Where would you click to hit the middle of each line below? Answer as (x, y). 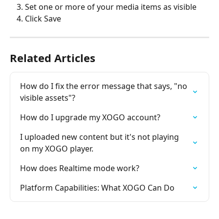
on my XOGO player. (57, 148)
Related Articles (53, 57)
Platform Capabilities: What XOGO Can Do (97, 187)
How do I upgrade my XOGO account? (90, 117)
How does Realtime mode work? (80, 168)
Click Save (43, 19)
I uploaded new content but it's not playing (100, 137)
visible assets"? (48, 98)
